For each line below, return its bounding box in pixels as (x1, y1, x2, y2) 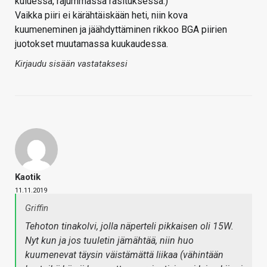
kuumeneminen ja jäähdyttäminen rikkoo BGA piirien (15, 24, 227, 36)
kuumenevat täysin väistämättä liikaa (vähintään (25, 249, 223, 261)
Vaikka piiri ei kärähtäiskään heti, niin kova (15, 10, 188, 21)
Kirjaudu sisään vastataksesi (15, 58, 128, 70)
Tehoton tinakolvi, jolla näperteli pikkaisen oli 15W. (25, 221, 234, 232)
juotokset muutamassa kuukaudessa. (15, 38, 168, 50)
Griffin (25, 203, 48, 214)
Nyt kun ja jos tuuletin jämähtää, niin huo (25, 235, 194, 247)
